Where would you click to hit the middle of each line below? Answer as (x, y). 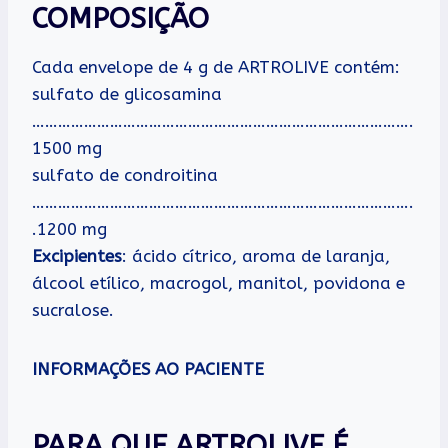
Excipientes (77, 256)
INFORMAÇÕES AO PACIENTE (148, 369)
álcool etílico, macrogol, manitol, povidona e (218, 283)
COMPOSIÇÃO (120, 19)
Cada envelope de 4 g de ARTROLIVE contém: (216, 67)
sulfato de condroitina (125, 175)
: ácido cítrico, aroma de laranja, (256, 256)
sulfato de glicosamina (127, 94)
